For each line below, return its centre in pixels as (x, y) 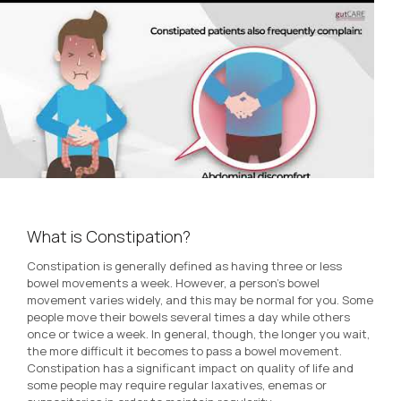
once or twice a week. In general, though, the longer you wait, (198, 334)
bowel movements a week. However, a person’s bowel (173, 283)
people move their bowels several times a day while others (188, 317)
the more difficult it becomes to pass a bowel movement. (184, 351)
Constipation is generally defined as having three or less (184, 266)
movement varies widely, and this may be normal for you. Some (200, 300)
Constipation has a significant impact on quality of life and (190, 368)
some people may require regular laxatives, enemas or (177, 385)
